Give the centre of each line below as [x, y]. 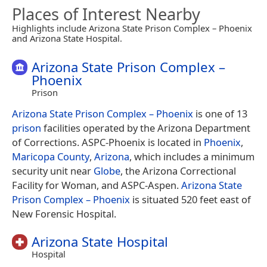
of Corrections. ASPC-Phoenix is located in [108, 142]
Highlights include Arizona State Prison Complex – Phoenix [132, 28]
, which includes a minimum [192, 156]
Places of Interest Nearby [106, 14]
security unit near [53, 170]
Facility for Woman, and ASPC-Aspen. [97, 185]
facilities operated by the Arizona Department [146, 128]
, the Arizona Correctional [178, 170]
